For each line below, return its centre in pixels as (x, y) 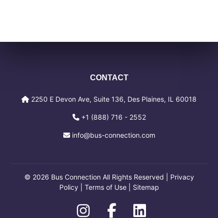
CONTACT (109, 77)
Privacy (182, 177)
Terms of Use (105, 187)
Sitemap (146, 187)
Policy (69, 187)
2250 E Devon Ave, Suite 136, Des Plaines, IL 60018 (114, 99)
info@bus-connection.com (113, 135)
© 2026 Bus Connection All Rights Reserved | (97, 177)
